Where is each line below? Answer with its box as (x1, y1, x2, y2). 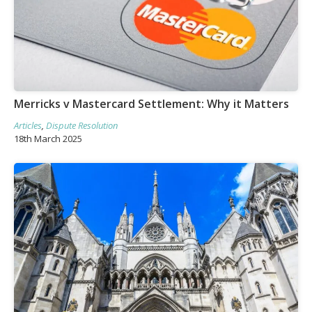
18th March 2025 (14, 132, 82, 145)
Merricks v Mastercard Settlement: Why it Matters (14, 95, 289, 111)
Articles (14, 118, 42, 132)
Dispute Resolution (46, 118, 118, 132)
